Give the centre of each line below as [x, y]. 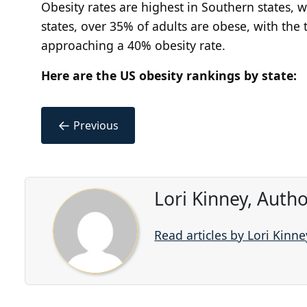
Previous [96, 125]
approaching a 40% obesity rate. [135, 45]
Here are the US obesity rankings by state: [171, 75]
